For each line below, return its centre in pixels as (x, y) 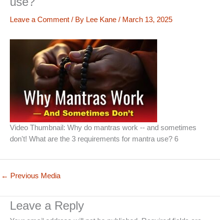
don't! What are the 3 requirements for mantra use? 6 (94, 139)
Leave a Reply (47, 206)
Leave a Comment (40, 19)
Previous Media (34, 176)
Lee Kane (102, 19)
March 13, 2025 (147, 19)
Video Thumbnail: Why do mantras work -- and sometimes (103, 127)
